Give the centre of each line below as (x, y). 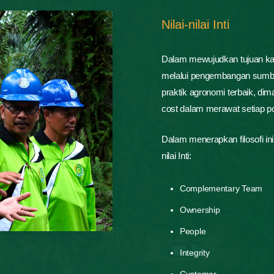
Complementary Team (221, 188)
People (193, 231)
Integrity (195, 252)
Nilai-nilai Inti (195, 25)
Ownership (200, 209)
